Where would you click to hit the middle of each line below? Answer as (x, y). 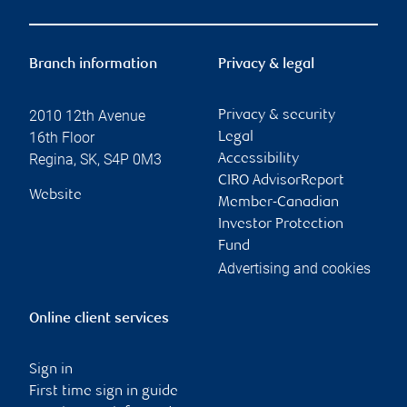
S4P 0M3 (133, 160)
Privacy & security (277, 116)
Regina (51, 160)
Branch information (93, 65)
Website (55, 196)
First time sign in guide (104, 392)
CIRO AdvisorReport (281, 182)
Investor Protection (281, 225)
